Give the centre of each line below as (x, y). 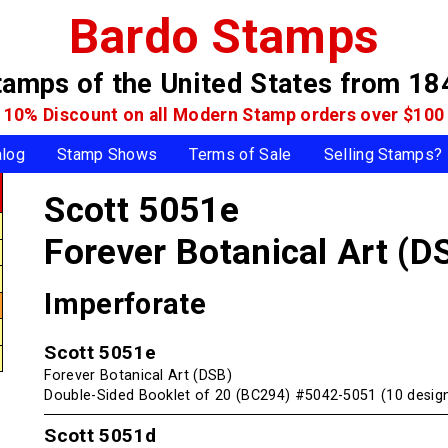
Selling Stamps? (383, 154)
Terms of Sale (240, 154)
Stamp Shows (107, 154)
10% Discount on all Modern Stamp (152, 115)
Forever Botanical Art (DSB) (138, 376)
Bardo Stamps (224, 36)
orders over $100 (372, 115)
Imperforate (125, 303)
